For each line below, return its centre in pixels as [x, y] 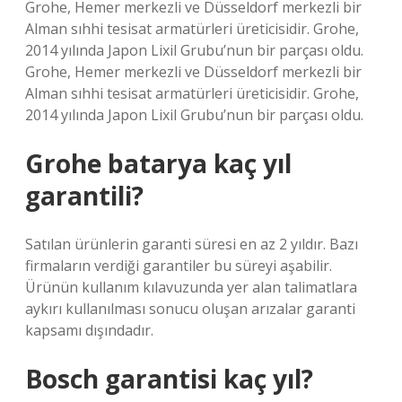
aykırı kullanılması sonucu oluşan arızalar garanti [190, 309]
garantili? [84, 196]
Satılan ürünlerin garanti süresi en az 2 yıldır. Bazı [192, 244]
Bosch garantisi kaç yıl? [169, 379]
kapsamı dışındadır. [89, 330]
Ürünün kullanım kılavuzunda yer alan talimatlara [191, 287]
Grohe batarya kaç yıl [158, 163]
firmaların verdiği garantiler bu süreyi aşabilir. [179, 266]
